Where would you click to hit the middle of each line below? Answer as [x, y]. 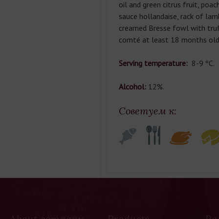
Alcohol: [132, 87]
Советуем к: [147, 111]
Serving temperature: [154, 63]
